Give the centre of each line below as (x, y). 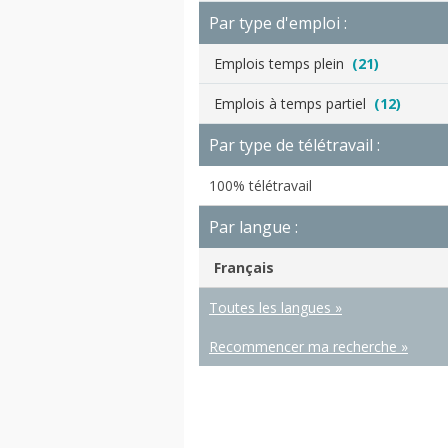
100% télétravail (260, 185)
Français (244, 267)
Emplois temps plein (283, 63)
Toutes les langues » (275, 307)
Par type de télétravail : (294, 145)
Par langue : (253, 227)
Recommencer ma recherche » (308, 346)
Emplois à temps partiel (294, 103)
